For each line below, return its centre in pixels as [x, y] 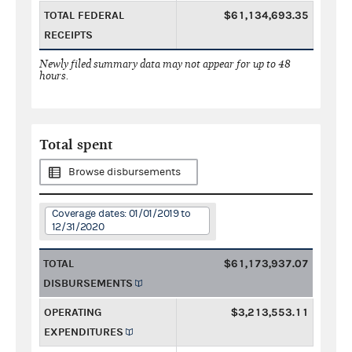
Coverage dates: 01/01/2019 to [121, 213]
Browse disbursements [125, 172]
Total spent [76, 145]
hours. [54, 75]
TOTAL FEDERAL [84, 15]
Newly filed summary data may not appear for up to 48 [165, 64]
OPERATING [73, 312]
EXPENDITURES [84, 332]
